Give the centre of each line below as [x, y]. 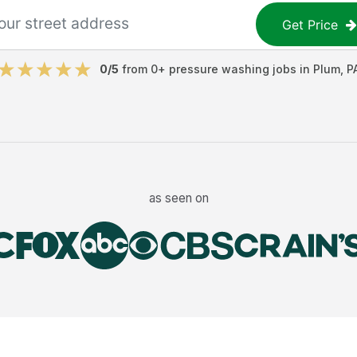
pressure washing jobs [232, 69]
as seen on [178, 198]
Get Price [310, 24]
